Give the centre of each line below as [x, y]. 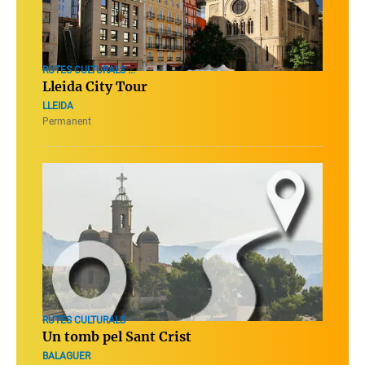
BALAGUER [66, 356]
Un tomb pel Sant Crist [117, 336]
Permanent [67, 122]
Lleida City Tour [95, 87]
